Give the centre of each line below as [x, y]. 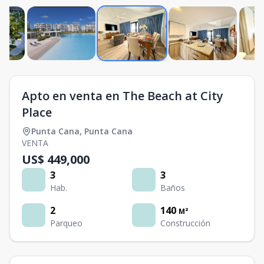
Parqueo [66, 223]
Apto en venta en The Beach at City [123, 96]
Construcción [185, 223]
